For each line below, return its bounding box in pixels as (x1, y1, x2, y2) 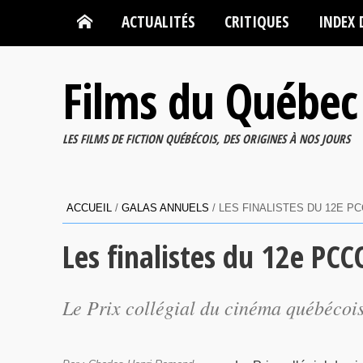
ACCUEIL (66, 202, 112, 214)
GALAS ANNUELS (122, 202, 209, 214)
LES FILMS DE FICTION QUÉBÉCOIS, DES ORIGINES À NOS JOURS (62, 130, 350, 147)
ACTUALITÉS (122, 11, 195, 32)
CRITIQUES (224, 11, 289, 32)
